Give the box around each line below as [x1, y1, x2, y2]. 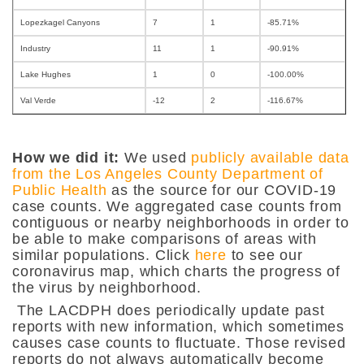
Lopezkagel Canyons [20, 17, 100, 27]
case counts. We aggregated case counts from [12, 197, 342, 214]
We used [119, 149, 192, 166]
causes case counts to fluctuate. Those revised [12, 334, 346, 351]
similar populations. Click [12, 246, 195, 263]
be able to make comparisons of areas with [12, 230, 317, 247]
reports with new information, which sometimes [12, 318, 344, 335]
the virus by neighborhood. [12, 279, 201, 296]
